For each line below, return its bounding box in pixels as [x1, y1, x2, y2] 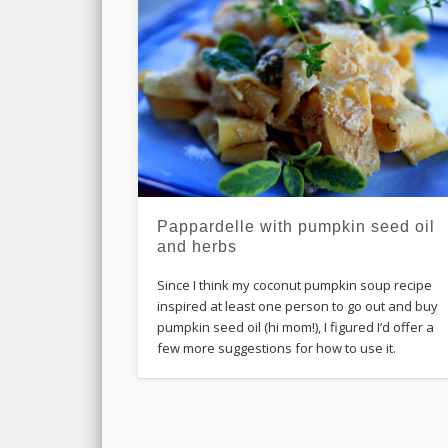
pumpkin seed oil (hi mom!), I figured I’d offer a [157, 317, 435, 336]
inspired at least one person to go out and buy [157, 296, 439, 315]
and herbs [157, 237, 238, 255]
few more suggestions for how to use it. [157, 338, 397, 357]
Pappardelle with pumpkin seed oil [157, 217, 436, 235]
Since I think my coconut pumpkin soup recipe [157, 275, 433, 294]
